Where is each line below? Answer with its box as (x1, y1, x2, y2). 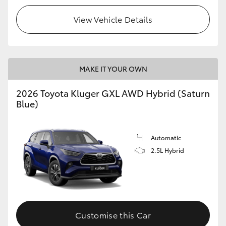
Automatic (151, 133, 181, 142)
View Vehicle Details (73, 13, 153, 25)
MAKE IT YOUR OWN (79, 63, 147, 74)
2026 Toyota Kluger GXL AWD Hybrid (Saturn (16, 86, 210, 99)
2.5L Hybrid (151, 145, 184, 154)
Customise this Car (75, 209, 151, 221)
